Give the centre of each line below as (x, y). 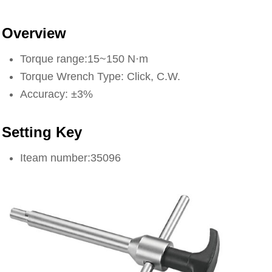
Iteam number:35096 (71, 158)
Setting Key (42, 132)
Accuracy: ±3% (57, 94)
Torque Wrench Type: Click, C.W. (100, 76)
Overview (34, 33)
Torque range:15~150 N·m (84, 59)
